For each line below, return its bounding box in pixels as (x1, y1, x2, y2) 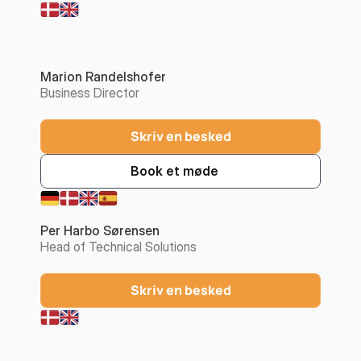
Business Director (40, 85, 139, 101)
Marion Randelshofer (40, 68, 166, 85)
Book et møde (130, 163, 218, 179)
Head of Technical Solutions (40, 239, 197, 255)
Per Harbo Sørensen (40, 222, 160, 239)
